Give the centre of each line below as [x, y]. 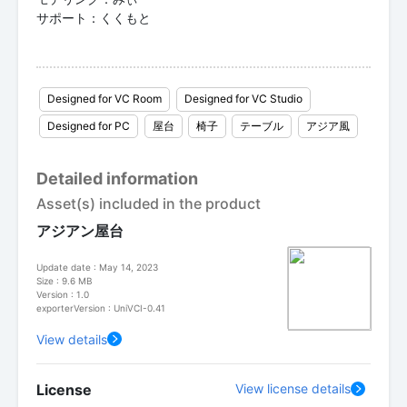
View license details [293, 389]
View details [72, 339]
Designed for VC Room [105, 99]
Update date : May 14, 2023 [97, 267]
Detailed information [117, 178]
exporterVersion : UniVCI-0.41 [101, 308]
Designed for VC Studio [243, 99]
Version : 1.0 [63, 294]
